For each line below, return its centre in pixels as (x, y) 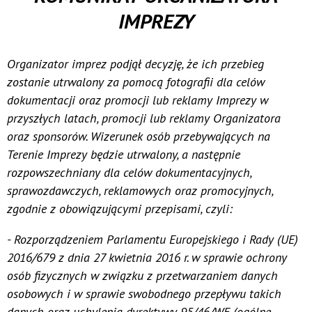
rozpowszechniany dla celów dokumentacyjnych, (129, 172)
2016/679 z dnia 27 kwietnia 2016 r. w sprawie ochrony (147, 257)
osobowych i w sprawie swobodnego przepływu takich (144, 293)
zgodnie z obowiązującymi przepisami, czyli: (122, 208)
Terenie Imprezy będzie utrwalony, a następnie (124, 154)
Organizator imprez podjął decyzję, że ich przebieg (135, 63)
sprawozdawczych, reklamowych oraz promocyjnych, (140, 190)
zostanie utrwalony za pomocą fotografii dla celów (136, 81)
